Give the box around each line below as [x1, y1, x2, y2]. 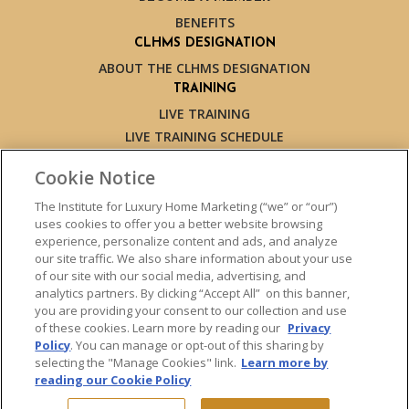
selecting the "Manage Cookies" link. [35, 354, 237, 371]
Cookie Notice [35, 165, 156, 190]
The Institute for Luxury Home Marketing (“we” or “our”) [35, 198, 338, 215]
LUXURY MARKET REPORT [125, 264, 284, 282]
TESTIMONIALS [157, 195, 252, 214]
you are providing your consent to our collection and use [35, 302, 348, 319]
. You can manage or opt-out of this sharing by [70, 337, 325, 353]
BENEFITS [174, 13, 235, 31]
